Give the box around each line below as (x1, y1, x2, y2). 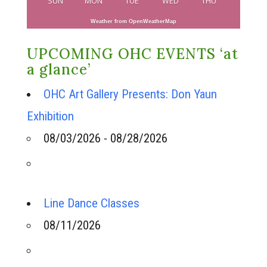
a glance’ (26, 60, 91, 79)
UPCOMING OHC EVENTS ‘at (26, 45, 238, 63)
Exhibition (26, 109, 74, 123)
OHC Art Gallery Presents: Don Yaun (43, 87, 217, 101)
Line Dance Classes (43, 196, 139, 210)
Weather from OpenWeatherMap (90, 18, 176, 24)
